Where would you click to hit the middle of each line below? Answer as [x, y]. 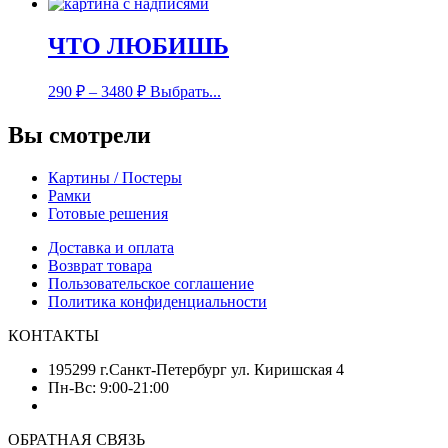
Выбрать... [185, 91]
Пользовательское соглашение [151, 283]
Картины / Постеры [115, 177]
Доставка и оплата [111, 247]
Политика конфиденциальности [157, 301]
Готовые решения [108, 213]
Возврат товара [100, 265]
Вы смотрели [79, 134]
